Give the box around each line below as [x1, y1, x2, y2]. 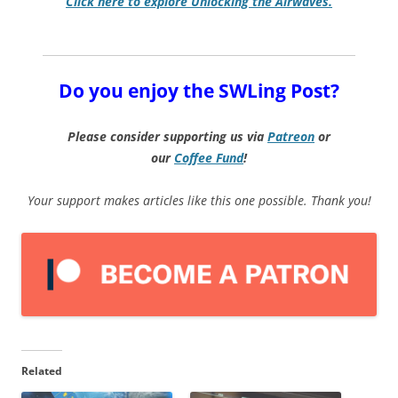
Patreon [267, 127, 314, 145]
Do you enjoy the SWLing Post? [59, 77, 339, 103]
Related [21, 362, 62, 378]
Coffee [174, 148, 212, 166]
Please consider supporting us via [68, 127, 267, 145]
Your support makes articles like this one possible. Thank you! [27, 191, 371, 209]
